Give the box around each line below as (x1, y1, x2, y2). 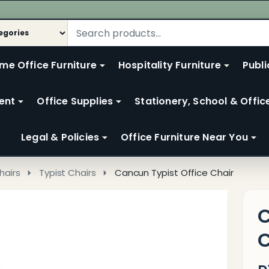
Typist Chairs (38, 166, 96, 179)
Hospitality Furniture (118, 58, 221, 72)
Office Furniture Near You (121, 130, 248, 144)
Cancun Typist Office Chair (114, 166, 234, 179)
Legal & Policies (21, 130, 100, 144)
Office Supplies (37, 94, 113, 108)
